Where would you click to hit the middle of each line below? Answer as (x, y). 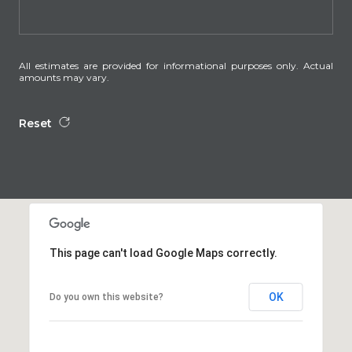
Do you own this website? (106, 297)
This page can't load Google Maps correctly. (163, 253)
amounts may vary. (64, 77)
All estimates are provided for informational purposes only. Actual (176, 65)
